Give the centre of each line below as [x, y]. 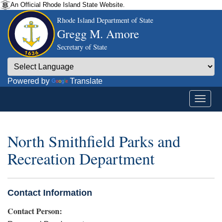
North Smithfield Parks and [94, 141]
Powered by [29, 81]
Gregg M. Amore [98, 34]
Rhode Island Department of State [105, 20]
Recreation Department [81, 159]
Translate [86, 81]
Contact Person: [35, 211]
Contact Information [50, 193]
